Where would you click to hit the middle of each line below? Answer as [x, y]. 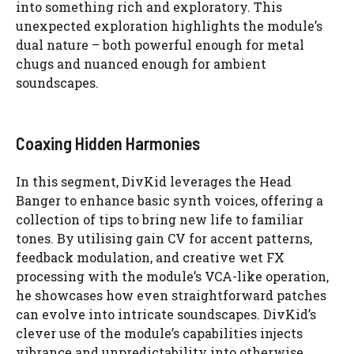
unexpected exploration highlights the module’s [169, 25]
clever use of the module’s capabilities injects [159, 333]
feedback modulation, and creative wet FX [150, 257]
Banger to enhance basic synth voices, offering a [169, 200]
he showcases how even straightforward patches [171, 295]
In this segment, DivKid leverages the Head [154, 181]
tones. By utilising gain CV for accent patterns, [164, 238]
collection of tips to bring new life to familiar [160, 219]
